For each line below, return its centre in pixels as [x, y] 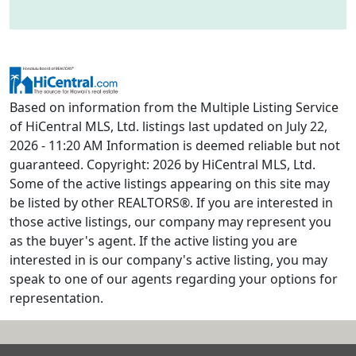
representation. [56, 298]
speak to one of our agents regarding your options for [174, 279]
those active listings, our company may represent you [170, 221]
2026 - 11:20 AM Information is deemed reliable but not [175, 145]
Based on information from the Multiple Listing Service [174, 107]
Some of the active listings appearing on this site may [170, 183]
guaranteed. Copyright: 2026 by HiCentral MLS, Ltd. [163, 164]
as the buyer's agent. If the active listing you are [153, 240]
